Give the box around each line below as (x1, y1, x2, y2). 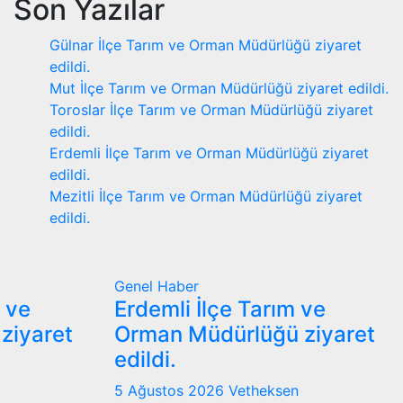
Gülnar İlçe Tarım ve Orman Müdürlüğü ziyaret (49, 35, 362, 54)
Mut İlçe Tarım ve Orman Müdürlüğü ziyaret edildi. (49, 78, 389, 97)
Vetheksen (228, 381, 299, 399)
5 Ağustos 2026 (114, 381, 228, 399)
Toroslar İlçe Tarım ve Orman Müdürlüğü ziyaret (49, 100, 373, 119)
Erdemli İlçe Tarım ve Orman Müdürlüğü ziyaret (49, 143, 369, 162)
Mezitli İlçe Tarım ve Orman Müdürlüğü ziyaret (49, 186, 363, 205)
